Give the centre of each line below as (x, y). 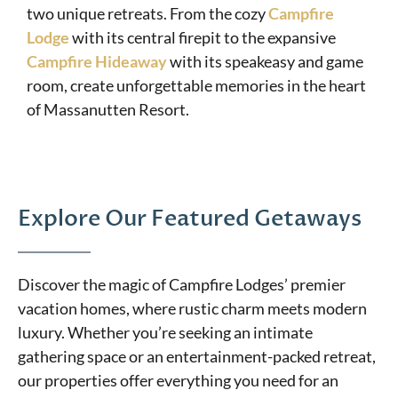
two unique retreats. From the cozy (147, 13)
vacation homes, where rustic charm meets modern (192, 309)
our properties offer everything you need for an (178, 381)
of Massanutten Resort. (108, 109)
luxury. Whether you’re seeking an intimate (165, 333)
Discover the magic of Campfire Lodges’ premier (182, 285)
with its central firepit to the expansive (204, 37)
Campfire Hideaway (97, 61)
